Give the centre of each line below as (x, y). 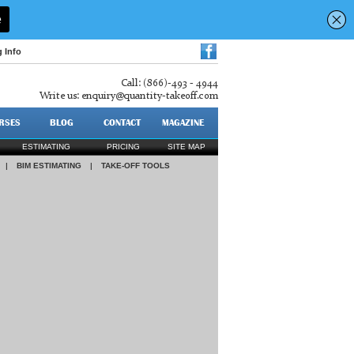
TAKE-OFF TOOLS (136, 166)
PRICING (123, 147)
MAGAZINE (183, 122)
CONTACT (122, 122)
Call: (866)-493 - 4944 (169, 83)
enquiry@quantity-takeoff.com (150, 96)
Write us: (60, 96)
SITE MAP (186, 147)
